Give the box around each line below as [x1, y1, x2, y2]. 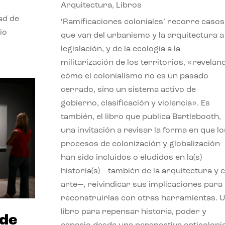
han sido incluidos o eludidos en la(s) [60, 153, 202, 162]
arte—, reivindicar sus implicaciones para [60, 180, 222, 189]
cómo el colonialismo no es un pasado [60, 72, 208, 80]
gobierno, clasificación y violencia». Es [60, 99, 210, 107]
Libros [116, 1, 142, 10]
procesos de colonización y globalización [60, 140, 220, 148]
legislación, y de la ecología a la [60, 45, 180, 53]
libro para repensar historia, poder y [60, 207, 206, 216]
